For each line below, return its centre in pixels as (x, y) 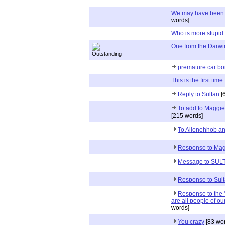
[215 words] (187, 115)
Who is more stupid (197, 33)
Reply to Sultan (199, 94)
